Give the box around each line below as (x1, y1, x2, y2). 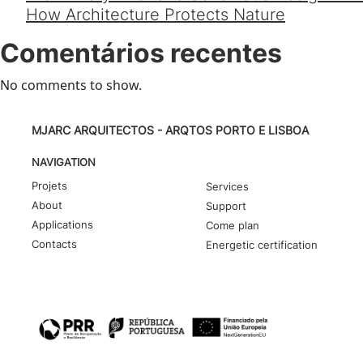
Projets (31, 179, 67, 192)
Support (205, 199, 246, 212)
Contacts (31, 237, 77, 250)
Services (205, 180, 249, 193)
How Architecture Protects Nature (26, 5, 285, 24)
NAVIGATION (31, 156, 96, 169)
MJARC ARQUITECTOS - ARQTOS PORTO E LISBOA (31, 123, 309, 137)
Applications (31, 218, 93, 231)
